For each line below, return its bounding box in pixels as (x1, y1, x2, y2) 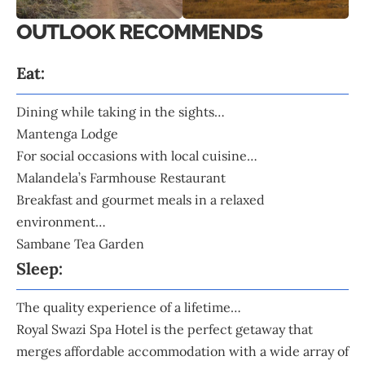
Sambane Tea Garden (16, 235, 144, 252)
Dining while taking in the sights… (16, 103, 225, 120)
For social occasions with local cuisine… (16, 147, 257, 164)
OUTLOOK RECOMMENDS (16, 20, 263, 45)
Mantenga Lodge (16, 125, 118, 142)
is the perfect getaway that (151, 320, 313, 337)
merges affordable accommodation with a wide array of (16, 342, 349, 359)
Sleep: (16, 257, 63, 279)
